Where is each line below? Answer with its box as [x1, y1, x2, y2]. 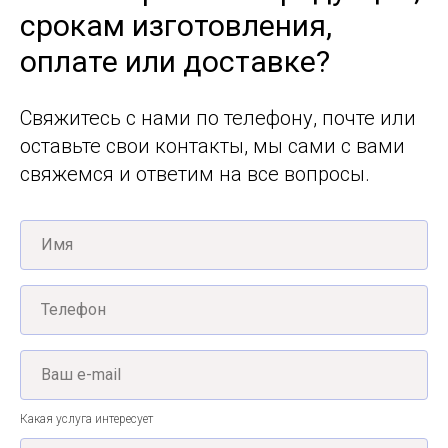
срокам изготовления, [20, 7, 332, 43]
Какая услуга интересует [20, 411, 153, 426]
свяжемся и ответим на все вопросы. [20, 161, 370, 186]
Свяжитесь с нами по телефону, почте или [20, 105, 416, 130]
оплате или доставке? [20, 43, 330, 79]
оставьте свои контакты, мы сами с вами [20, 133, 405, 158]
